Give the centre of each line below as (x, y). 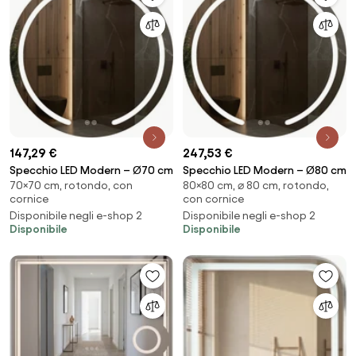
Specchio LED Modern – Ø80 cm (265, 170)
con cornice (213, 199)
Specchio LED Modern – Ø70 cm (91, 170)
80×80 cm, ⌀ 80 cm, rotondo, (256, 185)
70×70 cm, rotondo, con (71, 185)
